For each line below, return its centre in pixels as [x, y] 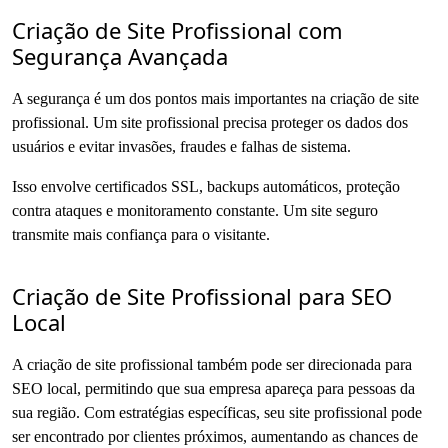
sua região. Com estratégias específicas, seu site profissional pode [217, 412]
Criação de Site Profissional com [177, 29]
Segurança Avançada [120, 55]
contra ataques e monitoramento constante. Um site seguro [195, 210]
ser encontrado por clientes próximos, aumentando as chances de [215, 436]
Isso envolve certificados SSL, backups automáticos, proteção [206, 186]
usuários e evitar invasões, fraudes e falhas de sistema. [181, 146]
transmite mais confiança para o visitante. [141, 234]
